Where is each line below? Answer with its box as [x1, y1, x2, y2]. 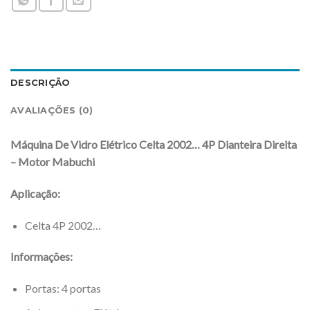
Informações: [10, 250, 73, 264]
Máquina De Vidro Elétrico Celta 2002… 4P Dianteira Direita [10, 138, 297, 151]
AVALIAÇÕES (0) [10, 105, 93, 116]
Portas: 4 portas [24, 282, 101, 295]
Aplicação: [10, 186, 60, 200]
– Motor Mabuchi [10, 155, 95, 168]
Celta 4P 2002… [24, 218, 101, 232]
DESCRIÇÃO [10, 77, 71, 88]
